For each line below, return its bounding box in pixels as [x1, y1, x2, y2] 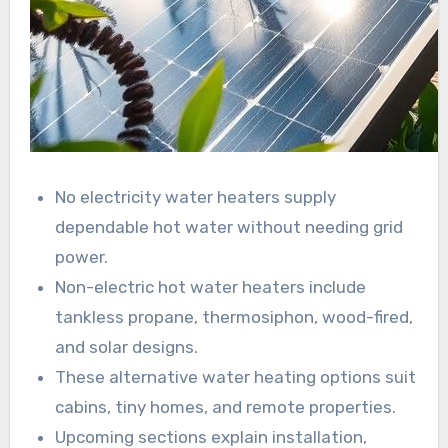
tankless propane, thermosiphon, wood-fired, [55, 306, 414, 327]
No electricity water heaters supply [55, 186, 337, 207]
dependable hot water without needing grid [55, 216, 404, 237]
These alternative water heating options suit [55, 366, 417, 387]
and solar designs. [55, 336, 199, 357]
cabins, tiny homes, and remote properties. [55, 396, 397, 417]
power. [55, 246, 109, 267]
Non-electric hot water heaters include [55, 276, 367, 297]
